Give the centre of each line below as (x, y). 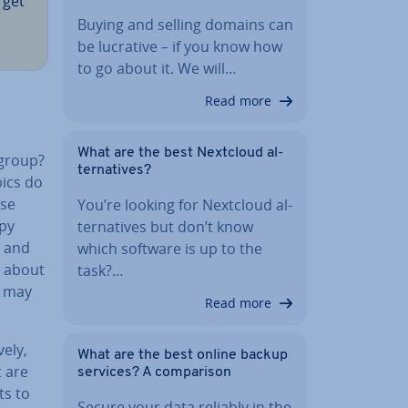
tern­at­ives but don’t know (165, 226)
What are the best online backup (183, 355)
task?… (101, 270)
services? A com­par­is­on (154, 372)
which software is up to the (170, 248)
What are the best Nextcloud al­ (180, 153)
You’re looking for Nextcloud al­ (185, 204)
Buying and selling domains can (185, 24)
